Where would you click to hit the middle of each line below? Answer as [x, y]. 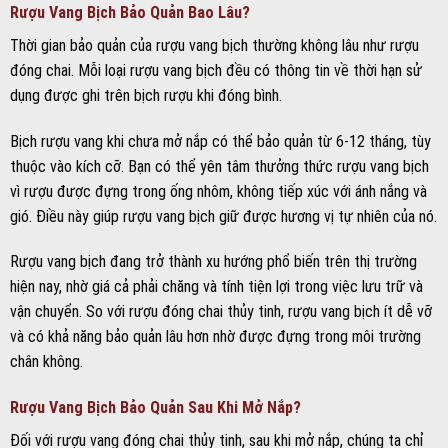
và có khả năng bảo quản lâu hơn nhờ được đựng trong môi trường [215, 337]
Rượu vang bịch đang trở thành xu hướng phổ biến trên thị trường [213, 262]
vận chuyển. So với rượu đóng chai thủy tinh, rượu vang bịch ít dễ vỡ [221, 312]
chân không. [46, 362]
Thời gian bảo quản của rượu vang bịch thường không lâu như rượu [214, 45]
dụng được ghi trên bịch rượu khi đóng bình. [146, 95]
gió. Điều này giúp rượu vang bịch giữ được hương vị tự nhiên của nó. [223, 216]
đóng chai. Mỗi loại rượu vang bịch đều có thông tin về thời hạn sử [216, 70]
